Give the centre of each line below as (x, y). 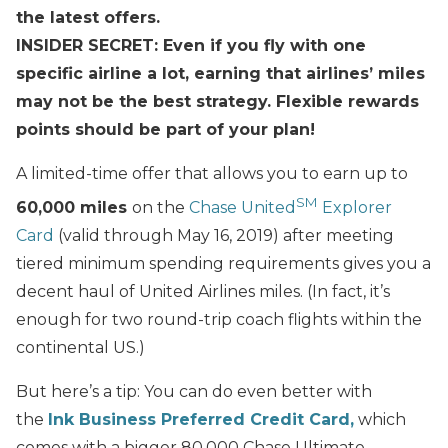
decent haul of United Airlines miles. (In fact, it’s (203, 291)
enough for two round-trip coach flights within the (219, 319)
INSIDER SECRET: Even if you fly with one (191, 45)
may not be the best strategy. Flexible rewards (217, 101)
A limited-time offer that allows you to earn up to (212, 173)
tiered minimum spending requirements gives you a (223, 263)
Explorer (355, 207)
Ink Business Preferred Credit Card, (201, 419)
